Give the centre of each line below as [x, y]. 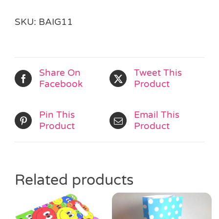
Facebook [61, 84]
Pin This [57, 115]
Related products [74, 180]
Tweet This [158, 73]
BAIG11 [56, 22]
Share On [60, 73]
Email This [157, 115]
